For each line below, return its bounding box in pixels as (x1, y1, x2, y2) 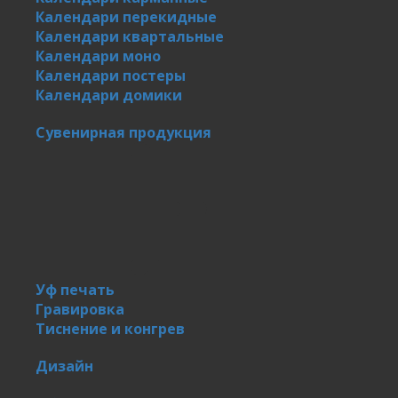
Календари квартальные (36, 26, 224, 46)
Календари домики (36, 84, 182, 105)
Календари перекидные (36, 6, 217, 27)
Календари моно (36, 45, 161, 66)
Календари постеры (36, 65, 186, 85)
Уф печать (36, 279, 115, 299)
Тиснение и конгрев (36, 318, 185, 338)
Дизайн (36, 355, 93, 376)
